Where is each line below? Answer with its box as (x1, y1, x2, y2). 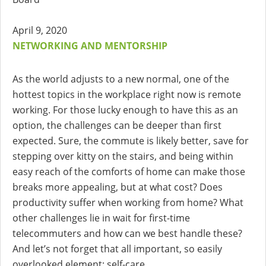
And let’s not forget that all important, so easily (12, 242, 222, 256)
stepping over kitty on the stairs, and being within (12, 150, 233, 163)
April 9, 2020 (12, 24, 67, 37)
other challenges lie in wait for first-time (12, 211, 190, 225)
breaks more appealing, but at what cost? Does (12, 180, 223, 194)
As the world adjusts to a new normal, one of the (12, 72, 229, 86)
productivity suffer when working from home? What (12, 196, 243, 210)
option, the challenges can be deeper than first (12, 119, 221, 132)
